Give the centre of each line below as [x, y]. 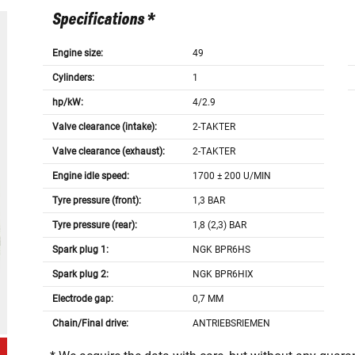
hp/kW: [67, 103]
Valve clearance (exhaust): [108, 152]
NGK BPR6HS [222, 250]
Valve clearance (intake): [104, 127]
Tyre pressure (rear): [94, 225]
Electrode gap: [82, 299]
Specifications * [103, 20]
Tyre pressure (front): [96, 201]
